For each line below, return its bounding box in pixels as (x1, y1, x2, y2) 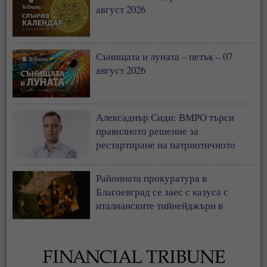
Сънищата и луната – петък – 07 (96, 49, 233, 63)
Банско (96, 212, 127, 226)
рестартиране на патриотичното (96, 137, 236, 151)
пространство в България (96, 151, 206, 165)
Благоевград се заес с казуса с (96, 184, 229, 198)
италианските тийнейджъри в (96, 198, 223, 212)
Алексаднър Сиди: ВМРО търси (96, 110, 235, 124)
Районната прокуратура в (96, 170, 207, 185)
